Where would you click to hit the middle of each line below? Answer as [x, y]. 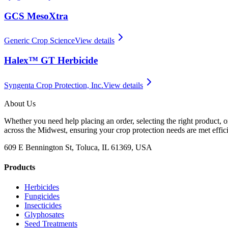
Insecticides [43, 206]
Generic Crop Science [39, 41]
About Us [20, 103]
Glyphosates [44, 215]
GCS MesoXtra [36, 16]
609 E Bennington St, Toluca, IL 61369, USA [78, 147]
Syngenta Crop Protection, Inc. [54, 85]
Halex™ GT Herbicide [51, 60]
